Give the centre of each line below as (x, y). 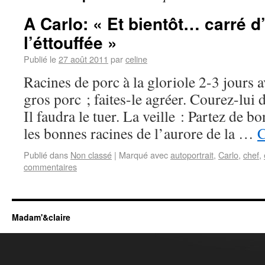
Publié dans (46, 155)
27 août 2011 (83, 59)
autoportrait (192, 155)
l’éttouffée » (70, 42)
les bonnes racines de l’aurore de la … (140, 133)
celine (136, 59)
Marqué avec (143, 155)
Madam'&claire (41, 217)
